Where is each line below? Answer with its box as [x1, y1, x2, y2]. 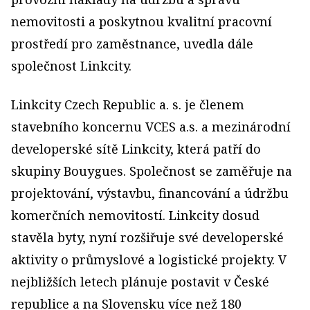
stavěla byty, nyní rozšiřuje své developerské [11, 229, 284, 246]
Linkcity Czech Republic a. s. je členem [11, 96, 244, 113]
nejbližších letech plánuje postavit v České [11, 273, 269, 290]
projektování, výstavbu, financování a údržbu [11, 185, 289, 201]
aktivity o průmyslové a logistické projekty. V [11, 251, 286, 268]
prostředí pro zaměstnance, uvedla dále [11, 35, 253, 52]
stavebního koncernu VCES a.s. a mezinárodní [11, 118, 291, 135]
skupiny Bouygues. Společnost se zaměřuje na [11, 163, 292, 179]
